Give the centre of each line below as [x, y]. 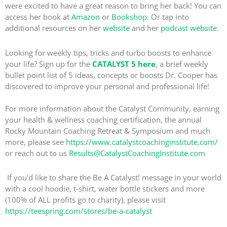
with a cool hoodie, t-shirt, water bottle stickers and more [105, 188]
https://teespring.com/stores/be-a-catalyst [79, 211]
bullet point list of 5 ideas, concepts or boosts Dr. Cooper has [111, 75]
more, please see [35, 142]
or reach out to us [37, 153]
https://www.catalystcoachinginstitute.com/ [142, 142]
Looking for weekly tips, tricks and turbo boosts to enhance [108, 52]
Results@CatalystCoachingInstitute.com [137, 153]
